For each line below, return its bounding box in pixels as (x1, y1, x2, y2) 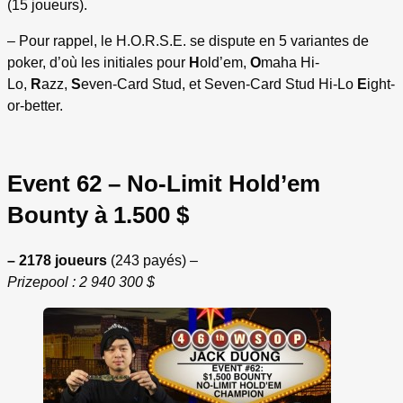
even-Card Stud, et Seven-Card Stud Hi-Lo (81, 76, 357, 93)
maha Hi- (261, 55, 319, 71)
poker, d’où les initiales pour (7, 55, 189, 71)
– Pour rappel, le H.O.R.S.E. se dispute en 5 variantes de (7, 33, 369, 49)
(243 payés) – (107, 253, 198, 269)
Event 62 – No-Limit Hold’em (7, 169, 320, 197)
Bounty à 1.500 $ (7, 201, 189, 228)
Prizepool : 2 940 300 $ (7, 274, 155, 291)
